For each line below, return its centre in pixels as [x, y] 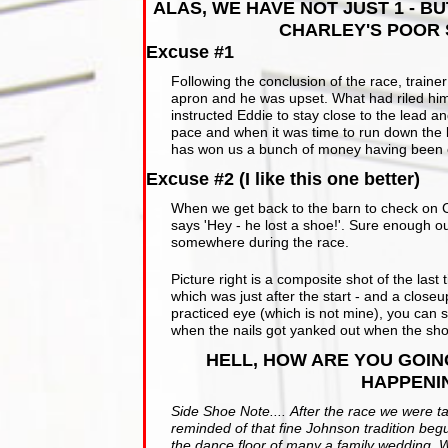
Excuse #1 [190, 52]
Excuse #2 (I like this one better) [283, 179]
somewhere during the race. [260, 242]
